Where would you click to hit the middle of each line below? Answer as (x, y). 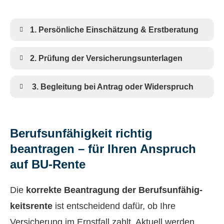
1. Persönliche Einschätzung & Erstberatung (114, 30)
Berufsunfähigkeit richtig (81, 133)
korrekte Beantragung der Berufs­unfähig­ (114, 190)
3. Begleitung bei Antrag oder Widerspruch (112, 87)
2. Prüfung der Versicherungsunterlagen (106, 58)
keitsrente (31, 206)
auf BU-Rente (48, 164)
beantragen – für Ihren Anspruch (103, 149)
